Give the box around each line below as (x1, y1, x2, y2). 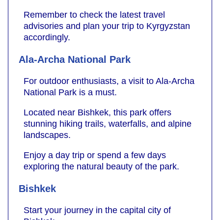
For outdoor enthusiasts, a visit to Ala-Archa (24, 76, 194, 86)
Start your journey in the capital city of (24, 205, 171, 215)
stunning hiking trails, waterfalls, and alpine (24, 118, 192, 129)
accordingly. (24, 32, 70, 42)
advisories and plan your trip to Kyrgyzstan (24, 21, 190, 31)
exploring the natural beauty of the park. (24, 161, 179, 171)
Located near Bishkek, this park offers (24, 107, 171, 117)
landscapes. (24, 130, 71, 140)
